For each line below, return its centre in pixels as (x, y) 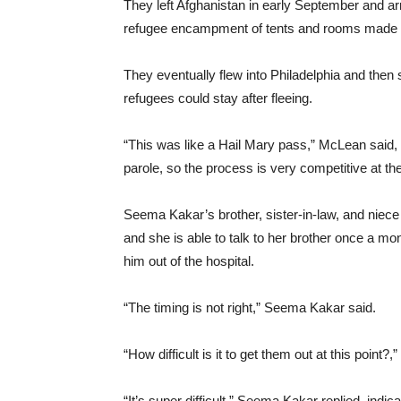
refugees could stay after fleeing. (218, 98)
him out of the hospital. (189, 261)
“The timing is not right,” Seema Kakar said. (250, 307)
